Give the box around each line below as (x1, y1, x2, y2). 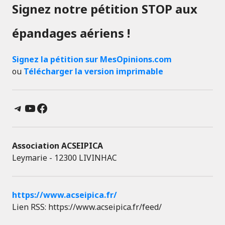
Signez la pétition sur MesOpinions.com (12, 54, 172, 65)
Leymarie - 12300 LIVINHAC (12, 152, 117, 164)
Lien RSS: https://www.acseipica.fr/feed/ (12, 201, 162, 213)
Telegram (12, 99, 67, 116)
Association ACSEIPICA (12, 140, 103, 152)
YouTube (24, 99, 76, 116)
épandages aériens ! (12, 25, 130, 42)
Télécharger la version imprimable (24, 66, 163, 77)
